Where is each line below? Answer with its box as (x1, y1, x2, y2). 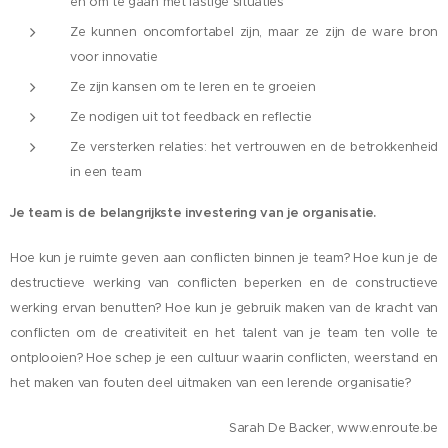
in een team (70, 164, 142, 180)
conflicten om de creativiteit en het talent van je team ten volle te (10, 325, 438, 341)
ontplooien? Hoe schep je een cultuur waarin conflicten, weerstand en (10, 350, 438, 366)
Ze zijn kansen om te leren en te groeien (70, 79, 316, 95)
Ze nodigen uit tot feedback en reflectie (70, 109, 312, 125)
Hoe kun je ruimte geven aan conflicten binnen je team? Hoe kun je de (10, 250, 438, 266)
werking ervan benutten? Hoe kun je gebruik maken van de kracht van (10, 300, 438, 316)
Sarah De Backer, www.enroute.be (228, 420, 438, 436)
